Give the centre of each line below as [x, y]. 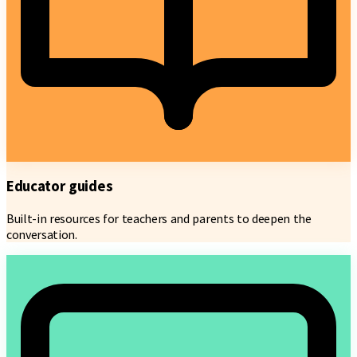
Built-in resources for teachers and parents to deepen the [159, 218]
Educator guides [60, 186]
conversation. [42, 234]
